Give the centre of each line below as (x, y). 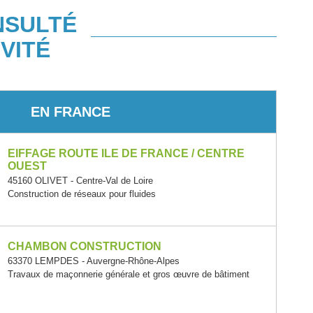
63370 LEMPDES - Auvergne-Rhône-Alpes (94, 261)
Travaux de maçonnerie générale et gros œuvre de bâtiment (129, 274)
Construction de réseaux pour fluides (82, 194)
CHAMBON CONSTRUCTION (85, 246)
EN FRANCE (71, 111)
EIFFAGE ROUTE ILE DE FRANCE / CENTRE (126, 153)
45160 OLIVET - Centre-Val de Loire (81, 181)
